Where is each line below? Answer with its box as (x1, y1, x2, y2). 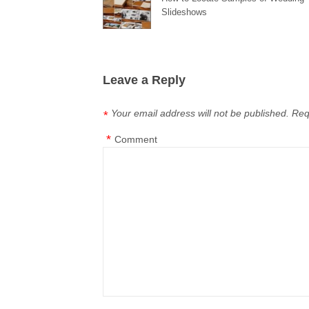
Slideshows (161, 7, 208, 17)
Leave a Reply (103, 73, 186, 87)
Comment (114, 134, 158, 145)
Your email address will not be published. (111, 108, 290, 119)
